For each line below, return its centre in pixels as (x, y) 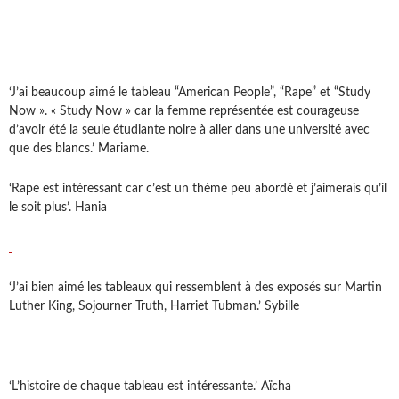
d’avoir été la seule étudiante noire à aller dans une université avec (189, 130)
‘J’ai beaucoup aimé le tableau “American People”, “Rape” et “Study (190, 93)
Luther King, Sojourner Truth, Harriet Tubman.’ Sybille (154, 307)
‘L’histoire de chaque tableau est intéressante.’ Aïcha (150, 387)
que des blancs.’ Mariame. (79, 149)
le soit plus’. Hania (58, 208)
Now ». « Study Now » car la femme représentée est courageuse (184, 112)
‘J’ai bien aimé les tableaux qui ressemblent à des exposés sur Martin (195, 288)
